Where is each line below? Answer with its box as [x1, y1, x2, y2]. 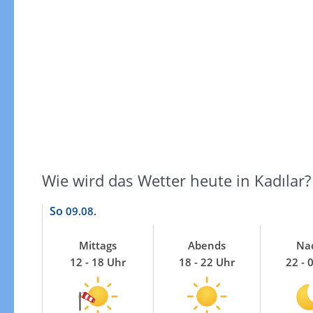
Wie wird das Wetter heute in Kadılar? [41, 170, 311, 191]
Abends [187, 238, 226, 252]
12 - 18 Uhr [69, 255, 126, 269]
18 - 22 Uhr [178, 255, 235, 269]
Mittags [78, 238, 117, 252]
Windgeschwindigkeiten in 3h [101, 291, 214, 303]
